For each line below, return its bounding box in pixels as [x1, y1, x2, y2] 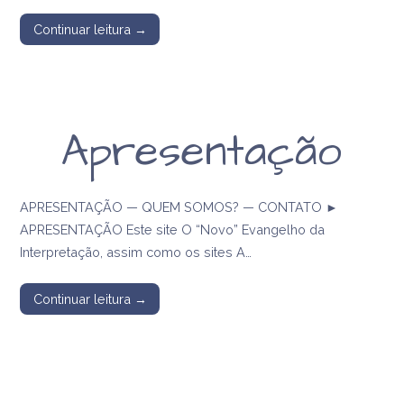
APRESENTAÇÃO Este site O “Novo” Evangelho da [20, 222, 326, 238]
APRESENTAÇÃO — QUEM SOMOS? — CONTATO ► [20, 199, 339, 216]
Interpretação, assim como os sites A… [20, 244, 252, 261]
